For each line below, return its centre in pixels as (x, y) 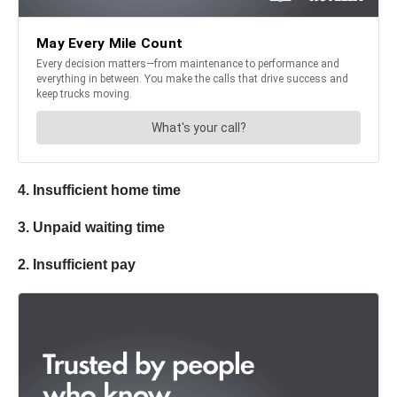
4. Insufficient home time (99, 190)
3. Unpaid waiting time (91, 227)
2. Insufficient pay (77, 264)
